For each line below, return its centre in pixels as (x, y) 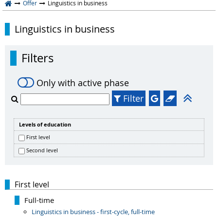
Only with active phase (83, 83)
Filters (37, 58)
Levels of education (45, 124)
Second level (42, 150)
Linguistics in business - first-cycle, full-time (93, 212)
